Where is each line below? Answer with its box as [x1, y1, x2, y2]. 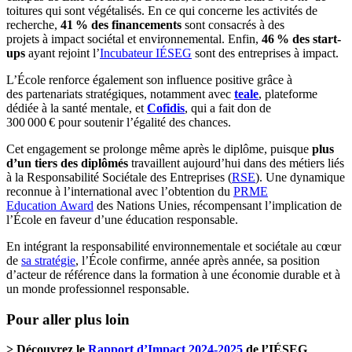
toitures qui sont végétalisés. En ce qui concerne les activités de [6, 3, 317, 17]
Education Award [6, 198, 93, 212]
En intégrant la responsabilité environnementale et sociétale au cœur [6, 239, 341, 253]
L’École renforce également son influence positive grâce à [6, 72, 292, 86]
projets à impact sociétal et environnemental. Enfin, [6, 31, 262, 46]
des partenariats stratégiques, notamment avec [6, 86, 234, 101]
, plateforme [258, 86, 317, 101]
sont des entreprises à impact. [192, 46, 339, 60]
